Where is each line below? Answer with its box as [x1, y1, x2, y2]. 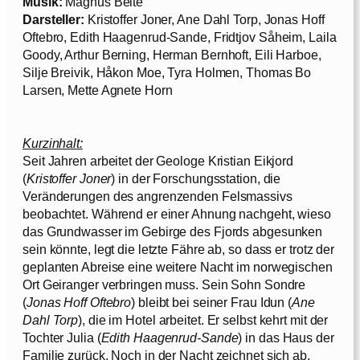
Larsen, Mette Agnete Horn [22, 82, 173, 97]
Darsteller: [22, 11, 84, 27]
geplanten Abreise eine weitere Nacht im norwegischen [22, 259, 333, 274]
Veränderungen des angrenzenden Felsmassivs [22, 188, 292, 203]
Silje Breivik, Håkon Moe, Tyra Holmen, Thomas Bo [22, 64, 312, 80]
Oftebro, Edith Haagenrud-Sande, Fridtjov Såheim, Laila [22, 29, 337, 44]
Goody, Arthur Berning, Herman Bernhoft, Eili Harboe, [22, 47, 321, 62]
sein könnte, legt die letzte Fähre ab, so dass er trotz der [22, 241, 335, 256]
